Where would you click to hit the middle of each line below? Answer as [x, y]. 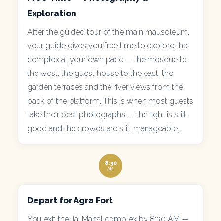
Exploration [52, 13]
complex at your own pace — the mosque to [107, 59]
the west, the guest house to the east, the [100, 73]
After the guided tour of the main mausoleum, [108, 32]
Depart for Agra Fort [70, 200]
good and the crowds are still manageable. [103, 128]
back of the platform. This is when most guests [110, 101]
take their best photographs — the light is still [107, 114]
